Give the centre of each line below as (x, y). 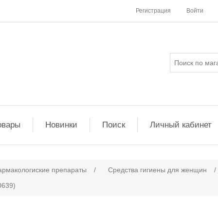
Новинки (61, 125)
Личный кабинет (181, 125)
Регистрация (153, 11)
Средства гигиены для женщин (157, 170)
